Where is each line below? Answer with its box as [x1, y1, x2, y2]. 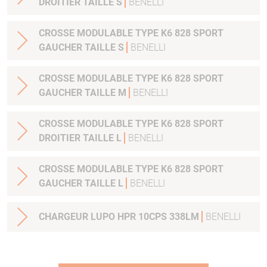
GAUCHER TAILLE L [39, 178, 126, 190]
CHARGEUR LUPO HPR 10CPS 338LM [39, 211, 201, 223]
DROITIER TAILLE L [39, 132, 124, 144]
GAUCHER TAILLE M [39, 87, 129, 99]
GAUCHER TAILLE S [39, 42, 126, 54]
